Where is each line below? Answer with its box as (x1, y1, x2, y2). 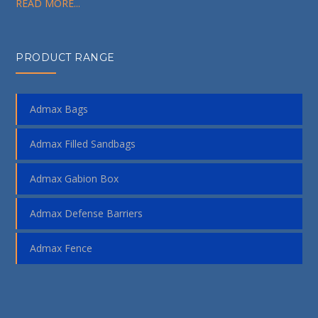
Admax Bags (30, 102, 89, 116)
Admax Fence (30, 241, 93, 255)
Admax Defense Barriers (30, 206, 143, 220)
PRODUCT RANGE (16, 50, 115, 64)
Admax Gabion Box (30, 171, 119, 185)
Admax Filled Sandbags (30, 136, 136, 150)
